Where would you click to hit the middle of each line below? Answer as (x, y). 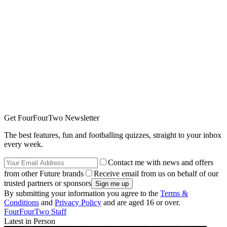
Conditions (22, 202)
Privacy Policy (78, 202)
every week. (24, 144)
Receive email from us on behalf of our (156, 173)
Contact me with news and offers (161, 162)
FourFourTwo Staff (35, 211)
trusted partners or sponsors (48, 183)
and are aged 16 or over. (141, 202)
